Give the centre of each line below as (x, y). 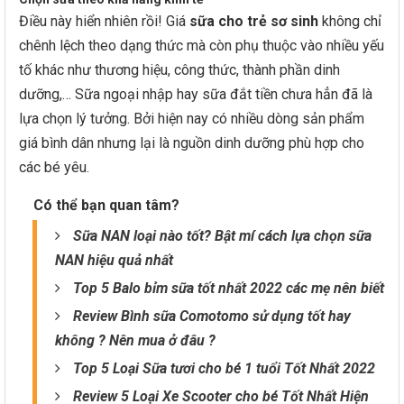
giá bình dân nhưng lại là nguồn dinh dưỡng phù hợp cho (192, 143)
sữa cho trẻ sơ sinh (254, 21)
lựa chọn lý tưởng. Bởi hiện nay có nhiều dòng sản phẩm (192, 119)
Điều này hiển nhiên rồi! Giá (104, 21)
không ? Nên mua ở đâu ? (135, 340)
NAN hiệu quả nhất (114, 260)
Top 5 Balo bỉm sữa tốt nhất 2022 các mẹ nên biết (229, 288)
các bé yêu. (54, 167)
